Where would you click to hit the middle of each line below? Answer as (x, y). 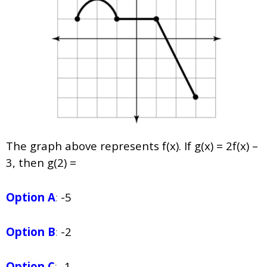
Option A (31, 197)
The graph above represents (84, 146)
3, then (27, 163)
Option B (31, 232)
